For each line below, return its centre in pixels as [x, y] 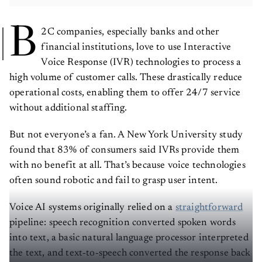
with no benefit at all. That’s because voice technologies [127, 166]
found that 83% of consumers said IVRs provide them [125, 151]
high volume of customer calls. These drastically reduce [126, 78]
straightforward [209, 208]
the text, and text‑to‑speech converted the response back [130, 254]
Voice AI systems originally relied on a [92, 208]
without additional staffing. [68, 109]
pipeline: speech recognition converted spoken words [123, 223]
